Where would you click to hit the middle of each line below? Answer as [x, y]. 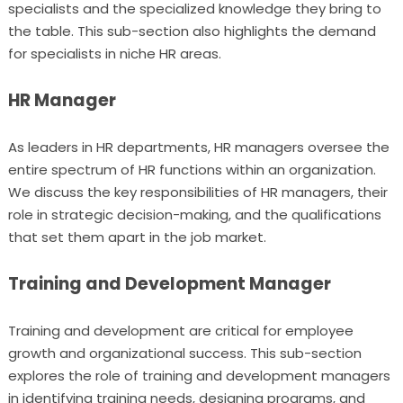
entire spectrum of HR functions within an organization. [192, 170]
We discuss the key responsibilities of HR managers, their [197, 192]
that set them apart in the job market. [137, 237]
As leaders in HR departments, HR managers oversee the [198, 147]
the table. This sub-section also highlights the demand [192, 31]
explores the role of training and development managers [199, 376]
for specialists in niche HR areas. [114, 54]
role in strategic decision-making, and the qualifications [194, 215]
